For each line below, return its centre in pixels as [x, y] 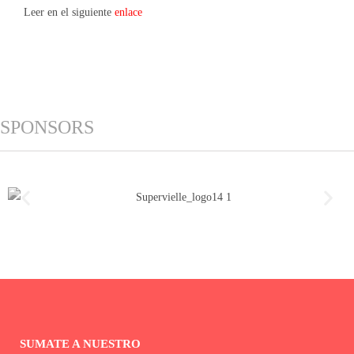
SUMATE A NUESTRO [80, 344]
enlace [128, 13]
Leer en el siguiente [69, 13]
